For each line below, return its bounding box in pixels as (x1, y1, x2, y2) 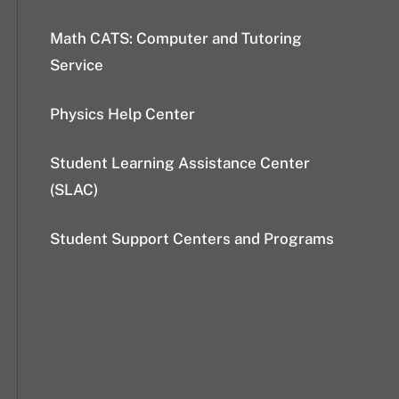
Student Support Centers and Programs (50, 230, 334, 248)
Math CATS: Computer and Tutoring (50, 29, 302, 47)
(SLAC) (50, 181, 98, 199)
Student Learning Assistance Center (50, 154, 310, 172)
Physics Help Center (50, 105, 195, 123)
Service (50, 56, 103, 74)
